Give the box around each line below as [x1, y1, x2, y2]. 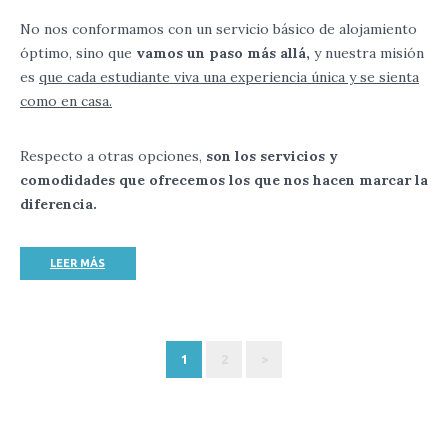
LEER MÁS [50, 257, 105, 270]
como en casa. [20, 92, 112, 111]
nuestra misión [325, 44, 424, 63]
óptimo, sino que [20, 44, 136, 63]
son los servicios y [206, 147, 338, 166]
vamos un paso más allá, [136, 44, 310, 63]
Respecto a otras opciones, [20, 147, 206, 166]
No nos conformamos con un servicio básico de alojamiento [20, 20, 417, 39]
